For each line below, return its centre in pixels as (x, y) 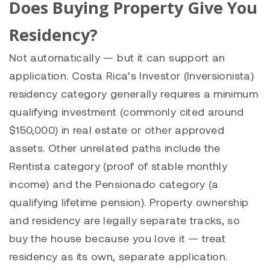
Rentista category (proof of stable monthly (118, 165)
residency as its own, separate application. (118, 256)
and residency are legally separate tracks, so (125, 220)
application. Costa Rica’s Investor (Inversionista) (131, 75)
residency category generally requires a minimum (133, 93)
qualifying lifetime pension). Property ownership (129, 202)
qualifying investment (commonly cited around (127, 111)
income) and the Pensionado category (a (114, 184)
